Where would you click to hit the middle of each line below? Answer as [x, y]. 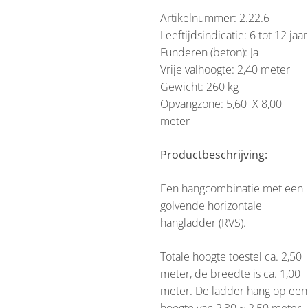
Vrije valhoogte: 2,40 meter [225, 69]
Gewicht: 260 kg [199, 86]
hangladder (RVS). [203, 222]
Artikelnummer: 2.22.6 [214, 18]
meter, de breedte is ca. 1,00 [230, 273]
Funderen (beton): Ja [209, 52]
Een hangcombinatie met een [231, 188]
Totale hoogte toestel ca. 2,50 [231, 256]
